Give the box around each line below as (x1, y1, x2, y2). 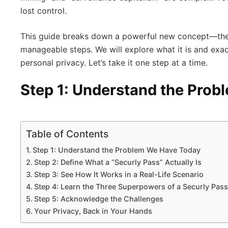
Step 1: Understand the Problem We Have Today (32, 145, 201, 154)
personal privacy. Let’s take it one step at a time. (20, 58, 208, 68)
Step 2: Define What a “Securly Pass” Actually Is (34, 157, 202, 166)
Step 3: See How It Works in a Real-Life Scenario (34, 169, 204, 179)
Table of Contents (26, 127, 108, 140)
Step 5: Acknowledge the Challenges (34, 194, 163, 203)
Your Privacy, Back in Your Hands (34, 206, 152, 215)
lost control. (20, 6, 67, 16)
